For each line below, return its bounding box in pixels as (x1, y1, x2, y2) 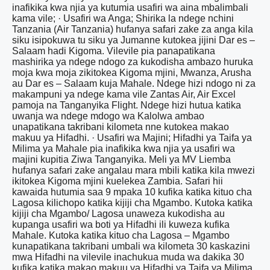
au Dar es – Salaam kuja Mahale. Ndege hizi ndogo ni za (12, 78, 256, 89)
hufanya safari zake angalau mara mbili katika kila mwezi (12, 165, 255, 175)
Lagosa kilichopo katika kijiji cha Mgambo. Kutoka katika (12, 197, 253, 208)
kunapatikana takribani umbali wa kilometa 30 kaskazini (12, 240, 250, 251)
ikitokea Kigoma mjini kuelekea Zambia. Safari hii (12, 175, 223, 186)
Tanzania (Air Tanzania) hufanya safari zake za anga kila (12, 24, 253, 34)
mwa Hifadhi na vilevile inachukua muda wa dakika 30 (12, 251, 244, 262)
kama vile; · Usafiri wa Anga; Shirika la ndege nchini (12, 13, 234, 24)
